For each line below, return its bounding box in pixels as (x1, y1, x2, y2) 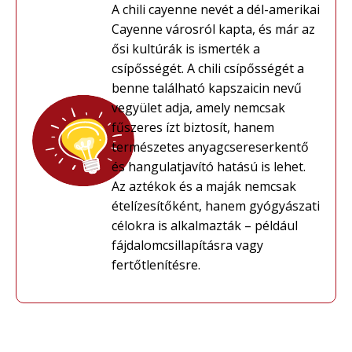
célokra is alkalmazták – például (111, 217, 298, 235)
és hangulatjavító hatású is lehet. (111, 158, 306, 176)
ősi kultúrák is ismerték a (111, 40, 260, 58)
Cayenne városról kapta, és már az (111, 20, 315, 38)
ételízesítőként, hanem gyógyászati (111, 197, 320, 215)
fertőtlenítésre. (111, 256, 200, 274)
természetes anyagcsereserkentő (111, 138, 309, 156)
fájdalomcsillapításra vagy (111, 236, 263, 255)
